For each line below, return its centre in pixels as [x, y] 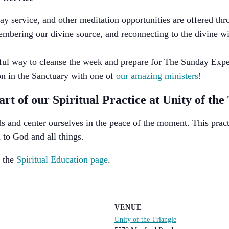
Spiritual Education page [62, 160]
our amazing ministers [156, 76]
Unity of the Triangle [145, 219]
